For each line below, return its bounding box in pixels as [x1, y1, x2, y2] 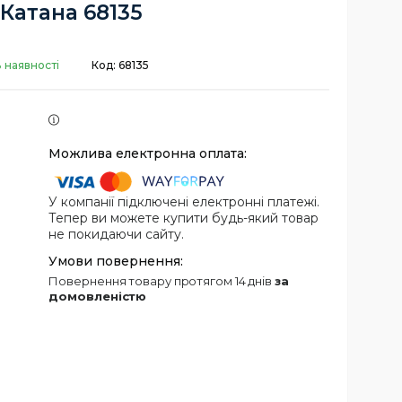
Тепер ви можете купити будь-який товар [48, 210, 319, 227]
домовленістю [48, 289, 147, 304]
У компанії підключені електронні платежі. [48, 194, 320, 211]
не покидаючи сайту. [48, 226, 185, 243]
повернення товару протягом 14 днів [58, 274, 275, 289]
